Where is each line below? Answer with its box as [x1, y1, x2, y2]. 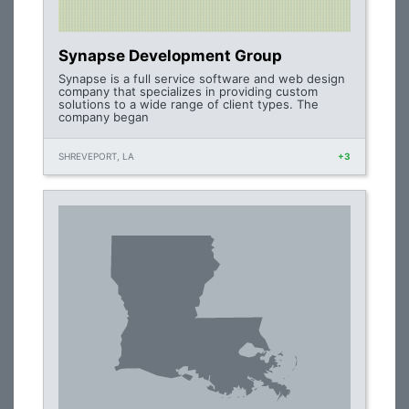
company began [58, 110, 149, 124]
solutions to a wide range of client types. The [58, 97, 319, 111]
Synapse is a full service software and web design [58, 71, 345, 86]
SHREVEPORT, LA [58, 151, 134, 162]
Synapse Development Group [58, 47, 282, 65]
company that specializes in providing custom [58, 84, 318, 99]
